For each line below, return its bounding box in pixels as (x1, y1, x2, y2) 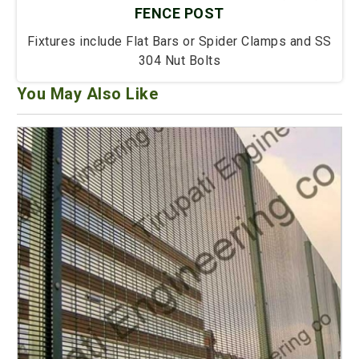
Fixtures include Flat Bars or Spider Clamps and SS (26, 34, 332, 50)
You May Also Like (16, 84, 159, 104)
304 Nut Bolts (138, 53, 221, 69)
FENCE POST (134, 5, 224, 22)
